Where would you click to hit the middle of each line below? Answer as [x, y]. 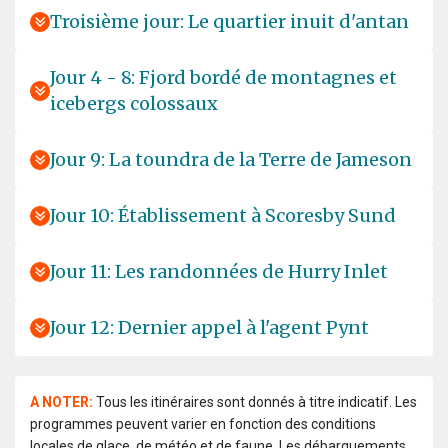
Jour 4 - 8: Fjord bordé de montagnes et [223, 77]
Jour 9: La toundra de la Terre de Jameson [231, 159]
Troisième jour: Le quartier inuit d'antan [229, 21]
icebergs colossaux [134, 103]
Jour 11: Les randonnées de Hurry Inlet [219, 271]
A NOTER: [61, 401]
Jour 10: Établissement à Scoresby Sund [223, 215]
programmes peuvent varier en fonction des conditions [203, 423]
